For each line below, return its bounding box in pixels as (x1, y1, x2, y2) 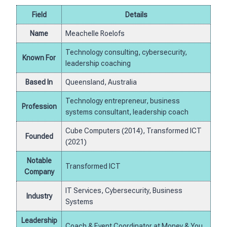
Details (125, 11, 147, 19)
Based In (25, 78, 53, 87)
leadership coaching (65, 59, 131, 68)
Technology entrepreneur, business (65, 97, 180, 105)
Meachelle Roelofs (65, 29, 125, 38)
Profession (21, 102, 57, 111)
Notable (26, 157, 52, 165)
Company (24, 168, 54, 176)
